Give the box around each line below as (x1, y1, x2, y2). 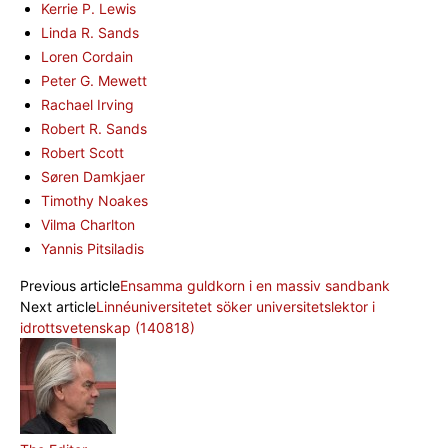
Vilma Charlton (41, 215, 135, 233)
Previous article (20, 276, 120, 294)
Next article (20, 297, 96, 315)
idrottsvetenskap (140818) (20, 318, 195, 336)
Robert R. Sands (41, 119, 147, 137)
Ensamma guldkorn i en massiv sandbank (120, 276, 390, 294)
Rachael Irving (41, 95, 134, 113)
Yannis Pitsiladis (41, 239, 144, 257)
